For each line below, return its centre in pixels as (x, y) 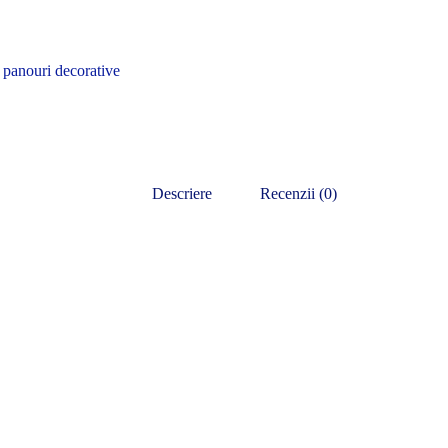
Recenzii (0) (298, 194)
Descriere (181, 194)
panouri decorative (61, 71)
